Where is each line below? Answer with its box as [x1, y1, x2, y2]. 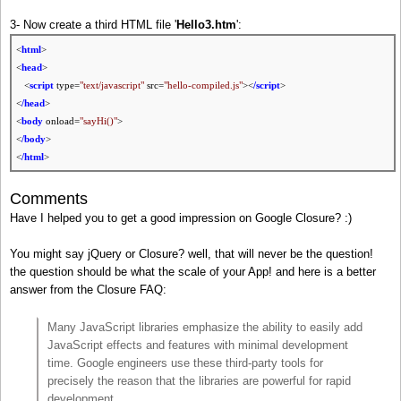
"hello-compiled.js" [164, 80, 243, 91]
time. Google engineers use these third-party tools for [47, 356, 323, 371]
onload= [43, 115, 80, 127]
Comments [10, 190, 88, 209]
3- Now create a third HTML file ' [10, 18, 176, 32]
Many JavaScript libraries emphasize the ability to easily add [47, 320, 363, 335]
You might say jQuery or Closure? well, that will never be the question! [10, 247, 373, 261]
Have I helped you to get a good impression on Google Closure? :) [10, 211, 352, 226]
